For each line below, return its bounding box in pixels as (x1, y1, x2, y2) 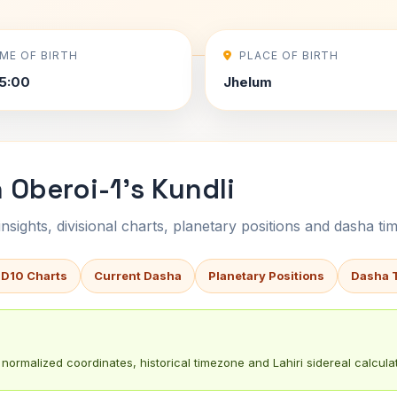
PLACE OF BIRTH (238, 49, 339, 62)
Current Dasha (94, 269, 182, 283)
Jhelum (223, 74, 272, 90)
